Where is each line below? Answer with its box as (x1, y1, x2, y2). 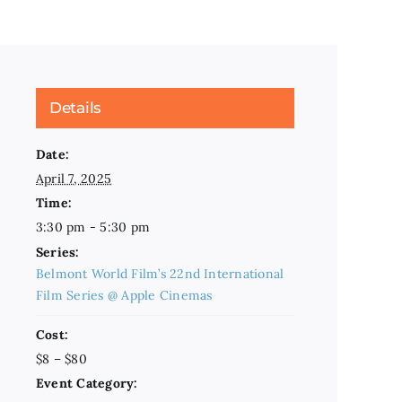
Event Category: (36, 375, 138, 391)
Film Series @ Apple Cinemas (36, 287, 213, 303)
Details (49, 99, 102, 117)
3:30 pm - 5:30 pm (36, 219, 151, 235)
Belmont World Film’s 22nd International (36, 266, 284, 282)
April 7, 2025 (36, 170, 112, 187)
